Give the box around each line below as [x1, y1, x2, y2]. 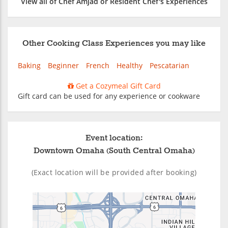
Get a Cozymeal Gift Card [73, 80, 161, 91]
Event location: [85, 132, 142, 144]
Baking [18, 60, 41, 70]
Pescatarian [150, 60, 189, 70]
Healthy [117, 60, 142, 70]
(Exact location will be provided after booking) [31, 167, 197, 177]
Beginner [48, 60, 79, 70]
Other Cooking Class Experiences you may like [22, 38, 206, 49]
